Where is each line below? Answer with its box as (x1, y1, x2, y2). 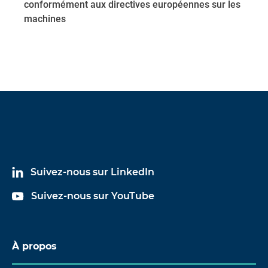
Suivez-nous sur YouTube (31, 190, 154, 202)
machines (24, 13, 66, 25)
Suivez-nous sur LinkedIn (31, 166, 154, 178)
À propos (12, 240, 57, 252)
